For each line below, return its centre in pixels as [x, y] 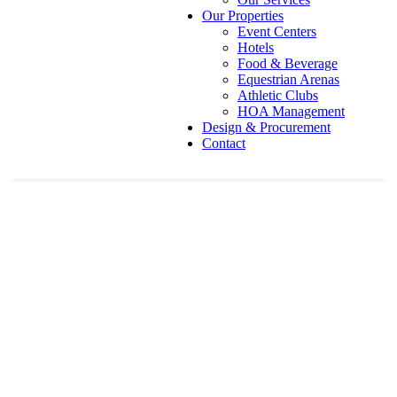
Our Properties [243, 16]
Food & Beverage [288, 63]
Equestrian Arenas [288, 79]
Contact [224, 143]
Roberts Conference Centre [172, 285]
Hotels [256, 47]
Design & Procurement [266, 127]
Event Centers [277, 31]
